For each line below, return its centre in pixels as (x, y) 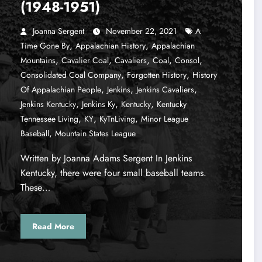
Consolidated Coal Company (70, 75)
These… (35, 188)
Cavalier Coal (85, 61)
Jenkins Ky (98, 104)
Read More (53, 226)
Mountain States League (95, 134)
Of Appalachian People (61, 90)
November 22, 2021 (141, 31)
